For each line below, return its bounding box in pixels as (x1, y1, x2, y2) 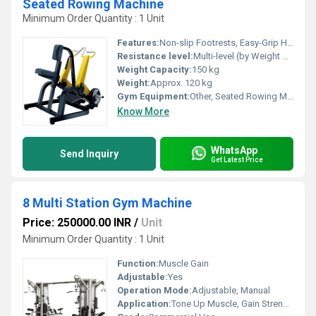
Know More (117, 106, 169, 117)
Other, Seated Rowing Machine (190, 91, 287, 102)
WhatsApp (211, 144, 257, 156)
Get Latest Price (211, 155, 263, 164)
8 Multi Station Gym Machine (23, 195, 192, 210)
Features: (117, 37, 159, 48)
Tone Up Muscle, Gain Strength (171, 298, 283, 309)
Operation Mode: (117, 285, 192, 296)
